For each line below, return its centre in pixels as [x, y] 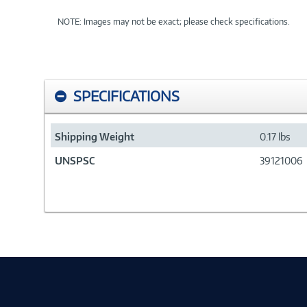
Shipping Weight [95, 137]
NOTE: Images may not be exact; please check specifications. [174, 22]
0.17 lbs [275, 137]
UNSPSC [75, 161]
